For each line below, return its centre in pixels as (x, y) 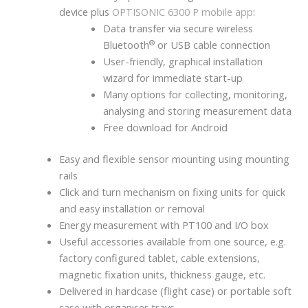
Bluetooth (126, 44)
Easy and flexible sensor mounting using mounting (175, 158)
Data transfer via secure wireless (178, 28)
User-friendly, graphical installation (183, 61)
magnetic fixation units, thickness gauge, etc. (163, 274)
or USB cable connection (212, 44)
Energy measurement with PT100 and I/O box (164, 224)
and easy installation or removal (132, 208)
